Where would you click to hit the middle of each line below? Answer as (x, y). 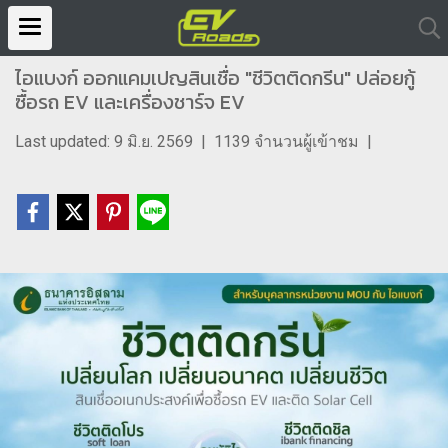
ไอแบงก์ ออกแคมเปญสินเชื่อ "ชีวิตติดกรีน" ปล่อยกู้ (215, 78)
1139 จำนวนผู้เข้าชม (286, 141)
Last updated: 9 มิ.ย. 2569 (104, 141)
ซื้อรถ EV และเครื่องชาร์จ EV (130, 102)
